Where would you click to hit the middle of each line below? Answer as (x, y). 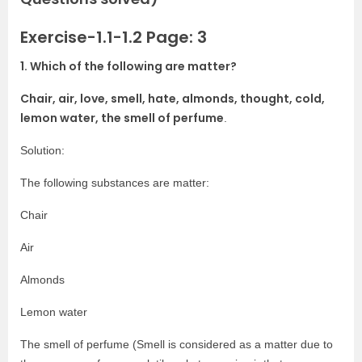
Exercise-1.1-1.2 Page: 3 (114, 37)
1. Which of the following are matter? (128, 66)
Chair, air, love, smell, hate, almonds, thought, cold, (173, 98)
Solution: (42, 150)
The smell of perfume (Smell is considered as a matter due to (177, 344)
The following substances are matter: (115, 182)
